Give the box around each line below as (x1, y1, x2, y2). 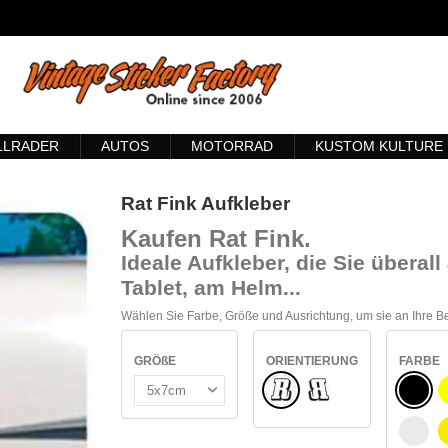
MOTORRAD (190, 138, 273, 154)
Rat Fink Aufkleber (121, 193, 290, 214)
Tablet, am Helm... (121, 276, 301, 300)
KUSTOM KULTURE (314, 138, 443, 154)
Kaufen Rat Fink (121, 224, 304, 252)
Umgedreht (318, 378, 379, 393)
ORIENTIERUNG (266, 353, 358, 368)
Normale (280, 376, 327, 391)
